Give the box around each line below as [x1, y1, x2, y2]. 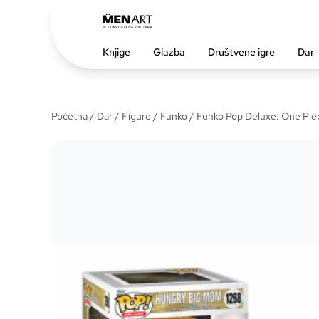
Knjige [103, 45, 130, 58]
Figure [122, 110, 151, 122]
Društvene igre [208, 45, 275, 58]
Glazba [153, 45, 185, 58]
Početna [51, 110, 88, 122]
